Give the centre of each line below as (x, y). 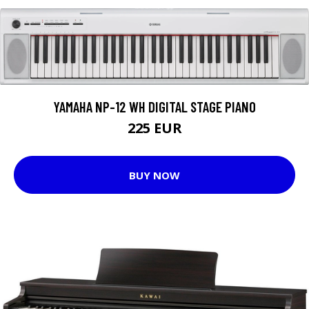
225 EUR (154, 128)
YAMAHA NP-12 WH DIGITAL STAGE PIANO (154, 107)
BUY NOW (154, 175)
